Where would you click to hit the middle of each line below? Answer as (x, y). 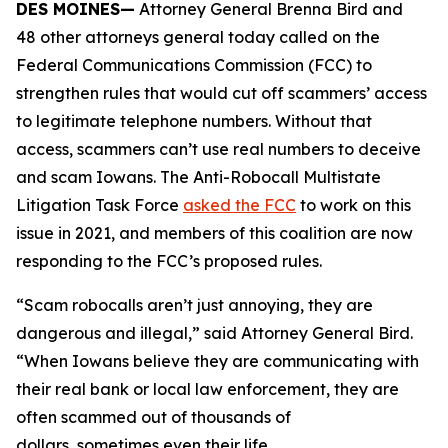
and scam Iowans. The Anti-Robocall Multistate (198, 177)
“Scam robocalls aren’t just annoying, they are (194, 305)
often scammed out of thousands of (153, 417)
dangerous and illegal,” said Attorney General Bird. (214, 333)
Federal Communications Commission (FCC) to (194, 65)
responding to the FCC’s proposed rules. (175, 261)
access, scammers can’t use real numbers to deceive (218, 149)
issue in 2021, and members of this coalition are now (214, 233)
